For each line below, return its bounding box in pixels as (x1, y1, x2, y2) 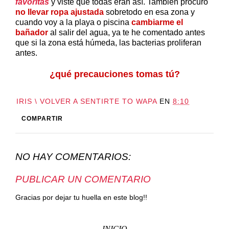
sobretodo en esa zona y (104, 8, 195, 17)
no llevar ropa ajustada (15, 8, 104, 17)
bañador (15, 28, 48, 37)
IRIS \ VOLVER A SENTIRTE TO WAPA (16, 97, 157, 106)
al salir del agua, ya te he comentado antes (48, 28, 205, 37)
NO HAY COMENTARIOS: (15, 151, 131, 163)
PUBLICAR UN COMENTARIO (15, 173, 151, 185)
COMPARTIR (21, 115, 63, 123)
